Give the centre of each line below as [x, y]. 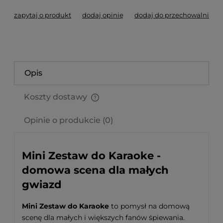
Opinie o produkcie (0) [68, 120]
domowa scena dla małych [95, 170]
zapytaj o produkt [43, 15]
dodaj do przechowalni [172, 15]
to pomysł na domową [149, 206]
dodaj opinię [103, 15]
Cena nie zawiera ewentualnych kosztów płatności [108, 107]
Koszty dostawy [56, 97]
